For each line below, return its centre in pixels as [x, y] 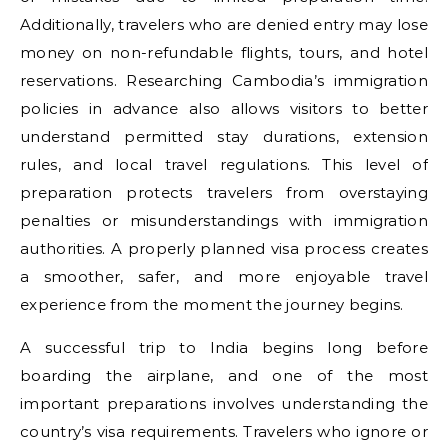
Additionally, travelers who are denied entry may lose [224, 24]
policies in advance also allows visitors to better [224, 108]
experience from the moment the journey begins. [212, 304]
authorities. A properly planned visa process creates [224, 248]
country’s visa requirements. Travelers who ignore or [224, 431]
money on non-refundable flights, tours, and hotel [224, 52]
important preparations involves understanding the [224, 403]
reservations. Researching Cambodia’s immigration [224, 80]
